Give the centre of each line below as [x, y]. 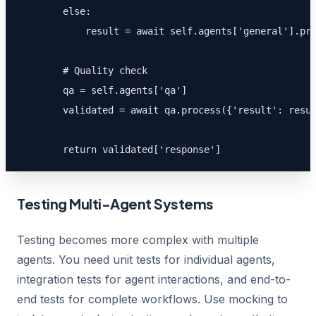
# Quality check [83, 71]
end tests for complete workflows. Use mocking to [152, 299]
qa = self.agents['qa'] [102, 90]
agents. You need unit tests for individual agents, [146, 260]
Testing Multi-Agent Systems [115, 203]
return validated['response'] [119, 150]
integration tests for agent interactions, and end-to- [154, 279]
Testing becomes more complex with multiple [138, 240]
